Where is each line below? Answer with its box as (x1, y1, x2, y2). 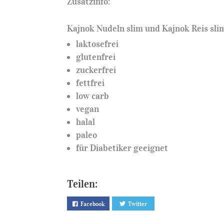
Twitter (128, 199, 147, 207)
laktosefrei (76, 38, 119, 49)
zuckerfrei (76, 64, 116, 75)
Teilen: (67, 176, 98, 190)
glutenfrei (76, 51, 116, 62)
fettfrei (76, 77, 105, 88)
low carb (76, 90, 109, 101)
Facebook (80, 199, 104, 207)
